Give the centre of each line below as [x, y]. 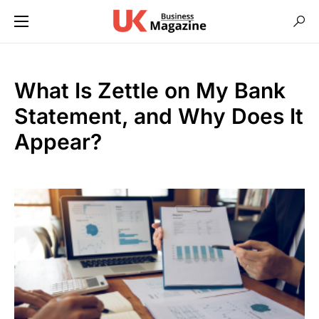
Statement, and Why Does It [159, 116]
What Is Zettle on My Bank [150, 90]
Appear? [58, 142]
